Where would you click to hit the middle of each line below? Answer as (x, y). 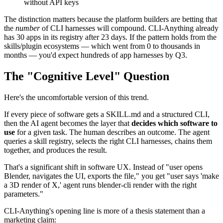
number (28, 28)
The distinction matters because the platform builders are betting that (111, 19)
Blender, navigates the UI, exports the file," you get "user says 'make (111, 176)
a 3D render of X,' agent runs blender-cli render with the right (100, 185)
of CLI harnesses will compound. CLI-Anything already (129, 28)
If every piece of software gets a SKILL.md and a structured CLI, (107, 114)
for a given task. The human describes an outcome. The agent (112, 132)
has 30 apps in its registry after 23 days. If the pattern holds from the (110, 37)
